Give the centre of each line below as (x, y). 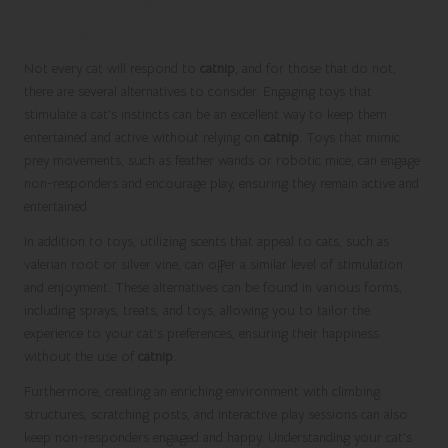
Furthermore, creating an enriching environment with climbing (202, 391)
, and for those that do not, (315, 68)
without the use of (81, 356)
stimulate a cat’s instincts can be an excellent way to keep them (205, 114)
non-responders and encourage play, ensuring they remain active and (221, 183)
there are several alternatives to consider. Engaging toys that (198, 91)
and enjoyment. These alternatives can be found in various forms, (213, 287)
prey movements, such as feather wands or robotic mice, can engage (222, 160)
